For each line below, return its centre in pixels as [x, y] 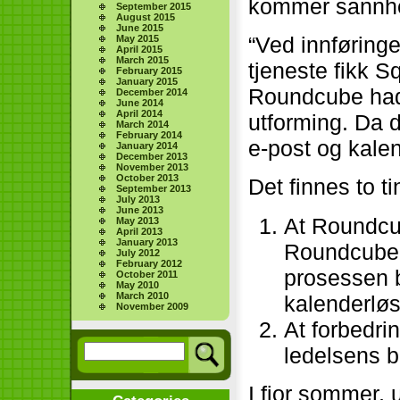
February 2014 [150, 134]
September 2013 [154, 188]
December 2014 [152, 92]
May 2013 [138, 220]
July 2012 [138, 252]
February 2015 [150, 70]
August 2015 [146, 17]
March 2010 [143, 295]
